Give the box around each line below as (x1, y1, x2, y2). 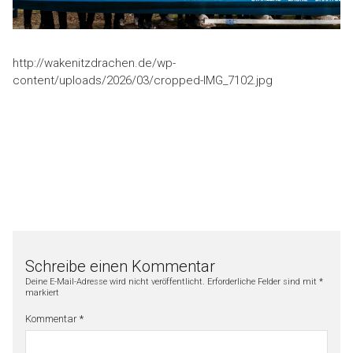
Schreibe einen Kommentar (25, 256, 215, 276)
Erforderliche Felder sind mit (207, 276, 319, 287)
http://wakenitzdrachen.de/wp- (13, 55, 176, 70)
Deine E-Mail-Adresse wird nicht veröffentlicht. (25, 276, 205, 287)
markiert (25, 287, 59, 298)
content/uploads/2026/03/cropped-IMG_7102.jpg (13, 72, 273, 87)
